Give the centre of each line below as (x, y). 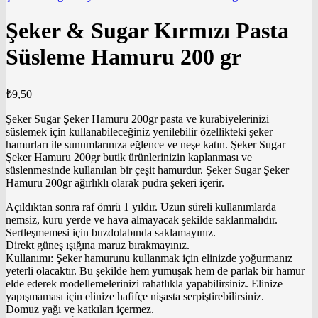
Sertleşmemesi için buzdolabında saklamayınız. (111, 232)
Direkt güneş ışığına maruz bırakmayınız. (98, 245)
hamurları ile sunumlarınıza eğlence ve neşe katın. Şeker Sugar (146, 144)
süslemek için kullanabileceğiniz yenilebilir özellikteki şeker (139, 131)
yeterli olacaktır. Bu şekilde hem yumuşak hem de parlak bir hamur (155, 270)
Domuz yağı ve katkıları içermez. (80, 309)
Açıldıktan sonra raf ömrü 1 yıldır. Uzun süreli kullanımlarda (141, 207)
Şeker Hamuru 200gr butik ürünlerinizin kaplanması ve (129, 157)
